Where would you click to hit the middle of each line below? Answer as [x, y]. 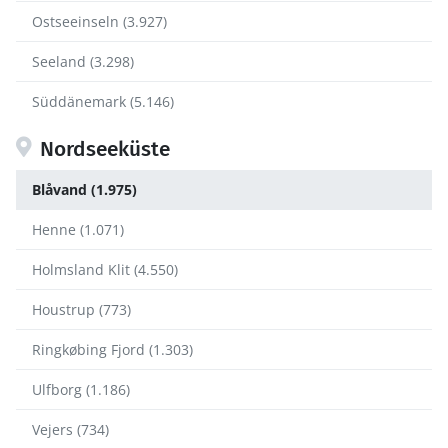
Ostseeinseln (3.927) [99, 22]
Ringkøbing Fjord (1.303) [112, 350]
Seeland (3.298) [83, 62]
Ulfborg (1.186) [81, 390]
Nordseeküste [105, 149]
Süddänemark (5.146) [103, 102]
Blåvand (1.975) [84, 190]
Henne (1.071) [78, 230]
